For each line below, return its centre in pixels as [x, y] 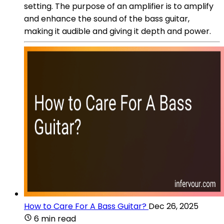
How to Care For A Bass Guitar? [85, 206]
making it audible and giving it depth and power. [117, 31]
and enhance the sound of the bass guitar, [107, 18]
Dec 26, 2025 [173, 206]
